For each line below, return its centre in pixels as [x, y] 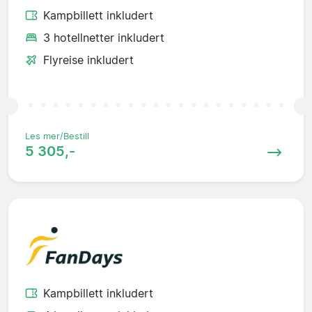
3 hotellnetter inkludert [104, 37]
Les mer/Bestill [57, 136]
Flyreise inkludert [88, 60]
